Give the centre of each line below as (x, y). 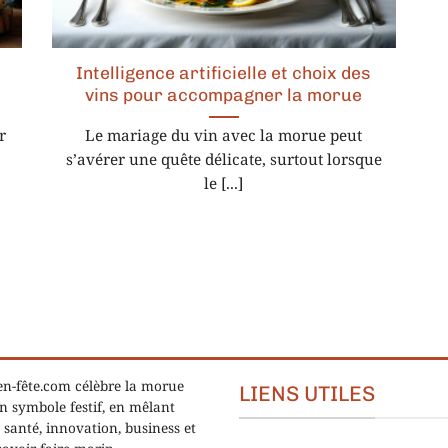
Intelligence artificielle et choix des (224, 73)
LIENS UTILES (307, 393)
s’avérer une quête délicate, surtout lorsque (223, 161)
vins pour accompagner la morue (224, 95)
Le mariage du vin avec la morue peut (224, 137)
